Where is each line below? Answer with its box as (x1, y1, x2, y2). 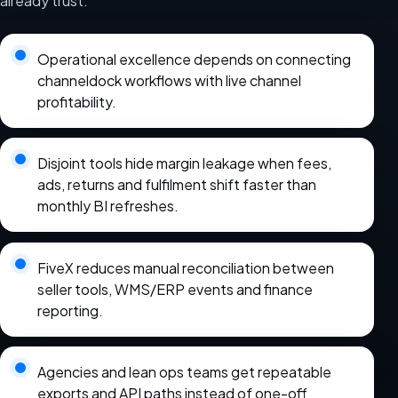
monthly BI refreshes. (36, 196, 179, 216)
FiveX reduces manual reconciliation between (36, 258, 334, 277)
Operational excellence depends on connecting (36, 49, 351, 68)
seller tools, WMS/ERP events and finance (36, 279, 313, 298)
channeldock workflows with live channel (36, 70, 301, 90)
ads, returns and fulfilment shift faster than (36, 175, 316, 195)
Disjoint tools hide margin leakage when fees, (36, 154, 331, 173)
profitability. (36, 92, 116, 111)
